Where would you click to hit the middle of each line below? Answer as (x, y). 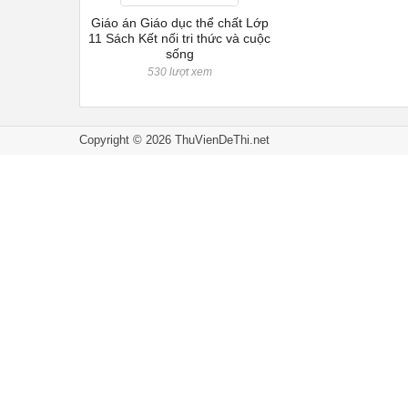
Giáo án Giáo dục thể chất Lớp (179, 23)
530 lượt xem (179, 72)
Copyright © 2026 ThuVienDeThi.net (174, 140)
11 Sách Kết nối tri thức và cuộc (180, 38)
